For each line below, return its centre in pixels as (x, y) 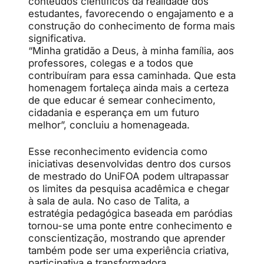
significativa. (57, 38)
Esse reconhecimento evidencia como (118, 151)
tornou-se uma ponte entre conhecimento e (130, 226)
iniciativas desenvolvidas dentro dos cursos (130, 164)
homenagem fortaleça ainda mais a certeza (128, 88)
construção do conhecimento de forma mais (132, 26)
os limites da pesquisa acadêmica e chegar (129, 189)
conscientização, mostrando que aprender (127, 238)
